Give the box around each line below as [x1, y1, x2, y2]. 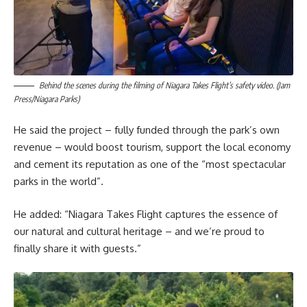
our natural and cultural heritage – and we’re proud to [14, 224, 265, 238]
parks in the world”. [14, 175, 103, 188]
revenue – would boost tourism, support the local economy [14, 140, 291, 154]
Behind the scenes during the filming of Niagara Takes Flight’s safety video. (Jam [39, 79, 290, 90]
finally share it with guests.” [14, 241, 141, 255]
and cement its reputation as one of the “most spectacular [14, 158, 286, 171]
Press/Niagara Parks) [14, 93, 79, 104]
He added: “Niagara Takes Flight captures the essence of [14, 207, 278, 221]
